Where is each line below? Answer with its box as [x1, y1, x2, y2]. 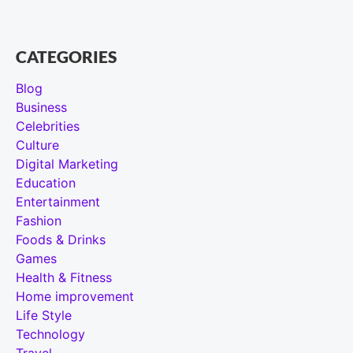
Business [16, 99, 67, 116]
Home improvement [16, 288, 134, 305]
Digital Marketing [16, 156, 118, 173]
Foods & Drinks [16, 232, 106, 248]
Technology [16, 326, 85, 343]
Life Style [16, 307, 72, 324]
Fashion [16, 213, 61, 229]
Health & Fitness [16, 269, 112, 286]
